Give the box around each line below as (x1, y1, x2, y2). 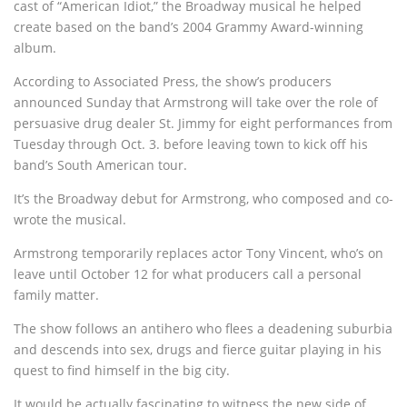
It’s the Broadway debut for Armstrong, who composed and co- (14, 190, 393, 207)
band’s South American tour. (14, 156, 187, 174)
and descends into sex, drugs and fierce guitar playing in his (14, 341, 382, 358)
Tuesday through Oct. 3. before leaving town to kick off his (14, 135, 368, 153)
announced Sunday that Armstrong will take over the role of (14, 94, 378, 111)
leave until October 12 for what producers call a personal (14, 265, 362, 283)
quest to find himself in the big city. (14, 362, 230, 379)
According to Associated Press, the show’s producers (14, 73, 332, 90)
